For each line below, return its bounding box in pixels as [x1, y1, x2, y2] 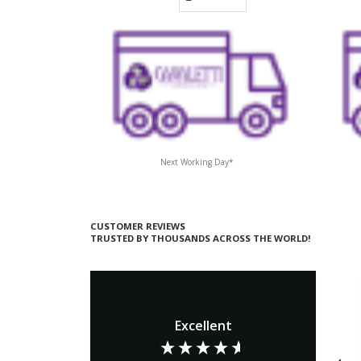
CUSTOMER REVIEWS [90, 220, 185, 233]
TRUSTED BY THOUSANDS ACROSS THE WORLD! [90, 232, 311, 245]
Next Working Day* [160, 156, 234, 168]
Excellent [174, 316, 232, 334]
